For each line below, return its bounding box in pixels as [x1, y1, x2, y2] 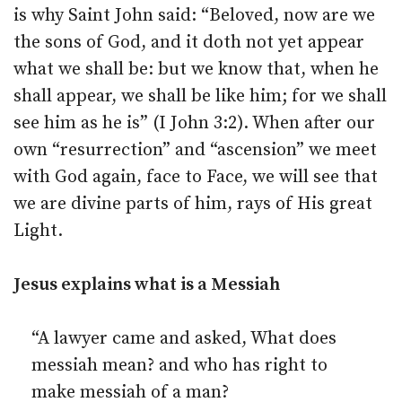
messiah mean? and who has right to [31, 354, 328, 377]
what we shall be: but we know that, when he [13, 58, 379, 81]
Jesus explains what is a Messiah [13, 274, 280, 296]
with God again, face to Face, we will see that [13, 166, 378, 188]
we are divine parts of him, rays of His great [13, 193, 372, 215]
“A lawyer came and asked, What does [31, 328, 336, 350]
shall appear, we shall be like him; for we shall [13, 85, 387, 108]
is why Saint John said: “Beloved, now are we [13, 4, 375, 27]
